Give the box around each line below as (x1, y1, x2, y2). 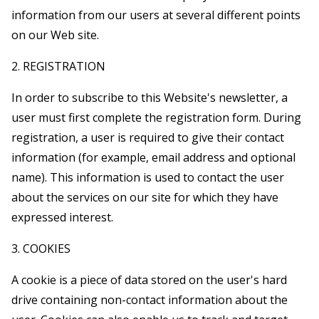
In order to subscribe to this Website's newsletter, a (11, 89, 288, 105)
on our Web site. (11, 26, 99, 43)
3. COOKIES (11, 240, 70, 256)
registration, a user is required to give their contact (11, 129, 284, 145)
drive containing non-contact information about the (11, 291, 288, 308)
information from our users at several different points (11, 6, 300, 23)
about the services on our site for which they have (11, 189, 278, 205)
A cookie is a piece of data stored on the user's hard (11, 271, 287, 288)
